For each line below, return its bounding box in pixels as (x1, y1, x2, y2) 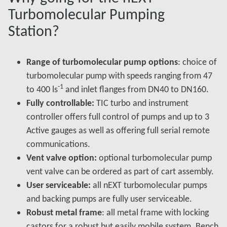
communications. (26, 138, 90, 149)
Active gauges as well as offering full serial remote (26, 125, 210, 136)
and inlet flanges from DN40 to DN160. (63, 84, 211, 95)
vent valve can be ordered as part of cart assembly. (26, 166, 214, 177)
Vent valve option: (26, 152, 97, 163)
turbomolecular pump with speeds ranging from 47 (26, 70, 212, 81)
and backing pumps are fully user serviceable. (26, 193, 192, 204)
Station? (8, 21, 59, 40)
